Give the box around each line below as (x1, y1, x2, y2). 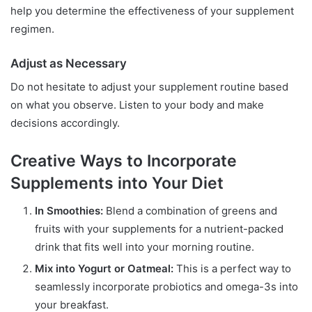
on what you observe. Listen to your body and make (10, 97, 264, 111)
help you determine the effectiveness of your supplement (10, 4, 294, 18)
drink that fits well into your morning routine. (35, 240, 254, 254)
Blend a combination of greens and (103, 204, 277, 218)
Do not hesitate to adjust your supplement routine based (10, 79, 288, 93)
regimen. (10, 22, 54, 36)
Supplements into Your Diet (10, 173, 224, 193)
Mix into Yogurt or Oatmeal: (35, 262, 173, 276)
